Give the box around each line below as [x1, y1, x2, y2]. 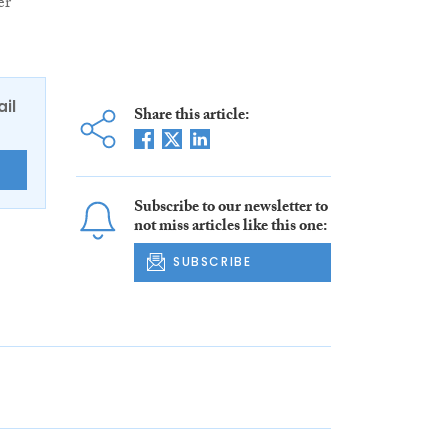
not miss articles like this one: [133, 214, 327, 242]
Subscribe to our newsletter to [133, 195, 328, 223]
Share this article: [133, 103, 249, 131]
